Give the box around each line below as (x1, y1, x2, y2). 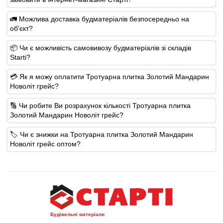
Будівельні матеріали (50, 211, 105, 217)
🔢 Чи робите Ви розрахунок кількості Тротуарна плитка (10, 101, 191, 110)
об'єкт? (10, 24, 33, 32)
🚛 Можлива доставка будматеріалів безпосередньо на (10, 14, 189, 23)
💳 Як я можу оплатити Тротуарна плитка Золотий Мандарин (10, 72, 209, 81)
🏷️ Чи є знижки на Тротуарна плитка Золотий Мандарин (10, 130, 193, 138)
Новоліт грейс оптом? (10, 139, 81, 148)
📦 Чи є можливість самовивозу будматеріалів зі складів (10, 43, 191, 52)
